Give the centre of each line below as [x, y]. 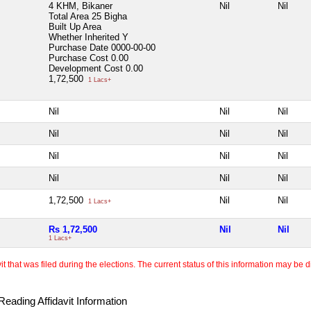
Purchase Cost [80, 58]
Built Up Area [75, 26]
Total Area [69, 16]
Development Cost [86, 68]
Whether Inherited [85, 37]
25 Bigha [109, 16]
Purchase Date [80, 47]
